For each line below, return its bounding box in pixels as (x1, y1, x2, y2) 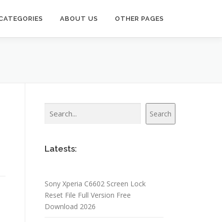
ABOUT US (60, 15, 98, 22)
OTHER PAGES (115, 15, 164, 22)
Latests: (45, 144, 77, 154)
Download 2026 (45, 202, 96, 211)
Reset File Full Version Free (45, 190, 131, 200)
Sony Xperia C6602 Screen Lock (45, 179, 146, 188)
